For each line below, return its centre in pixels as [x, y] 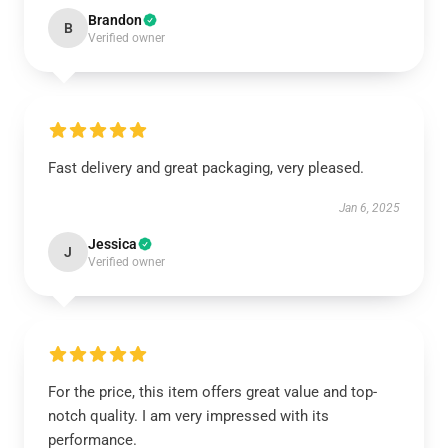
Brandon [115, 20]
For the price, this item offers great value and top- [212, 392]
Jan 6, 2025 [369, 208]
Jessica [112, 244]
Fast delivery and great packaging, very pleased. [206, 168]
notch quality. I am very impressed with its [188, 416]
